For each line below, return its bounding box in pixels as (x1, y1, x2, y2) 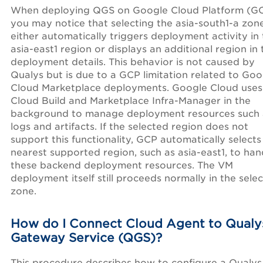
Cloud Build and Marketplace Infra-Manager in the (11, 95, 251, 107)
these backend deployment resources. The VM (11, 160, 233, 171)
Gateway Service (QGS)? (11, 231, 162, 245)
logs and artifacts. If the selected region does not (11, 121, 248, 133)
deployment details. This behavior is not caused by (11, 56, 255, 68)
